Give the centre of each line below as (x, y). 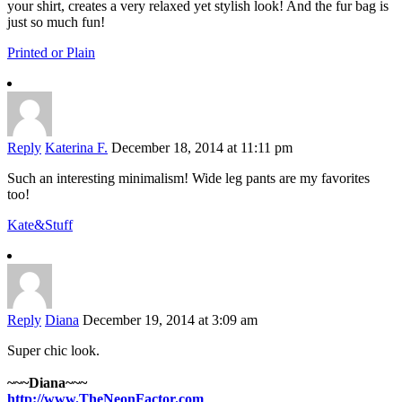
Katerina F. (76, 148)
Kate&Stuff (40, 225)
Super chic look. (53, 351)
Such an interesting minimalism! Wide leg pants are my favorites (188, 179)
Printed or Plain (51, 53)
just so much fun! (56, 22)
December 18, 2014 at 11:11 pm (202, 148)
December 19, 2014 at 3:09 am (170, 320)
